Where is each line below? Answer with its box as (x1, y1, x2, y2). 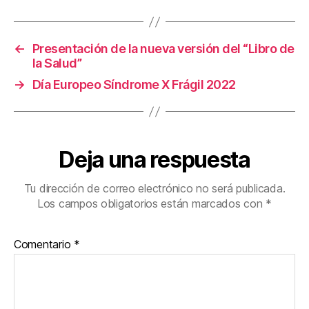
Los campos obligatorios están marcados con (37, 197, 266, 211)
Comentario (14, 237, 74, 252)
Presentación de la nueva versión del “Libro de (32, 41, 295, 57)
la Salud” (32, 56, 82, 71)
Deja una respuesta (59, 146, 250, 174)
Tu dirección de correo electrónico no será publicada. (23, 181, 286, 196)
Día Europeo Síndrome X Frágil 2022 (32, 77, 236, 92)
